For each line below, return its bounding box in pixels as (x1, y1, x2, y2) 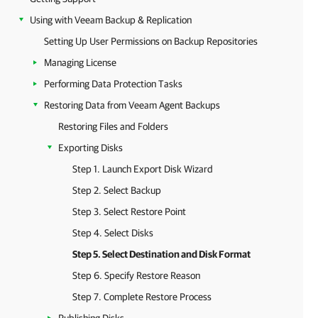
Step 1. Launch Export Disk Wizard (72, 163, 213, 175)
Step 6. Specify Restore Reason (72, 270, 200, 281)
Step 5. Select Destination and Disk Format (72, 248, 251, 260)
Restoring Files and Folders (58, 121, 168, 132)
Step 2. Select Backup (72, 185, 161, 196)
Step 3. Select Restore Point (72, 206, 186, 217)
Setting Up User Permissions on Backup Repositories (44, 35, 258, 47)
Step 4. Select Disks (72, 227, 153, 238)
